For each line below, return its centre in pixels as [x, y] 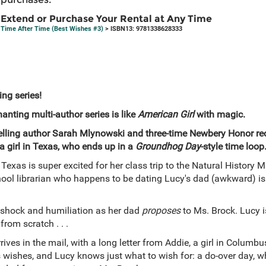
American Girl [166, 114]
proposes [161, 210]
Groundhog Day [168, 146]
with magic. [219, 114]
